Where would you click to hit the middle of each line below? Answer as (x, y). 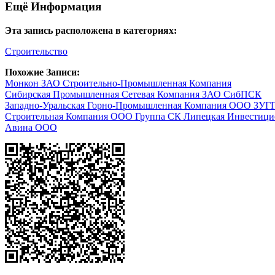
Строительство (36, 52)
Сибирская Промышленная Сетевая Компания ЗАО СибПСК (133, 95)
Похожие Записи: (42, 72)
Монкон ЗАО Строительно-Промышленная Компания (118, 83)
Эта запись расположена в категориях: (91, 31)
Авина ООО (31, 128)
